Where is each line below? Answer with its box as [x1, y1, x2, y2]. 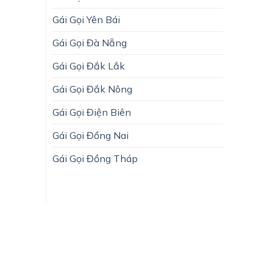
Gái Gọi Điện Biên [52, 105, 131, 118]
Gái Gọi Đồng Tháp [52, 152, 138, 165]
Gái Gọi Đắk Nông [52, 82, 132, 95]
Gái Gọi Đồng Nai [52, 129, 129, 141]
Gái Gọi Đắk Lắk [52, 59, 125, 72]
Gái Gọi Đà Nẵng [52, 36, 127, 49]
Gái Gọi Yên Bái [52, 13, 120, 26]
